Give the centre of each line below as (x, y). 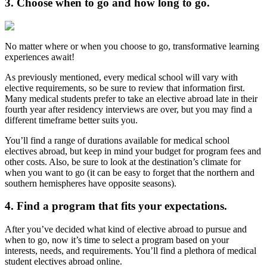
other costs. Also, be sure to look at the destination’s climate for (123, 162)
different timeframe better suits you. (71, 120)
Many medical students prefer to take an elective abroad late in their (131, 98)
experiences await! (40, 57)
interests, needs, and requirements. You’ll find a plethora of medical (131, 251)
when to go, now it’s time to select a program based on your (117, 240)
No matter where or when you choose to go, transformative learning (132, 46)
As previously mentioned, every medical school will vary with (121, 77)
